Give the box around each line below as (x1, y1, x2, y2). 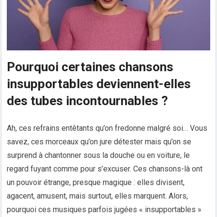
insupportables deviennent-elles (7, 77, 191, 92)
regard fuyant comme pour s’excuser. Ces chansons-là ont (7, 164, 203, 174)
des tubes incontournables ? (7, 93, 169, 108)
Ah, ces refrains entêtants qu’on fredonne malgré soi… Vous (7, 124, 208, 133)
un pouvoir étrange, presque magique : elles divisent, (7, 178, 185, 187)
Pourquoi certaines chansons (7, 60, 174, 75)
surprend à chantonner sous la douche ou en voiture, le (7, 151, 190, 160)
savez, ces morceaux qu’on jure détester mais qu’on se (7, 137, 192, 147)
